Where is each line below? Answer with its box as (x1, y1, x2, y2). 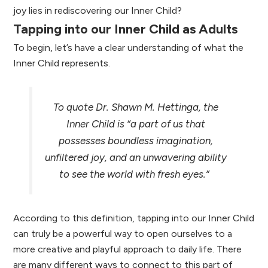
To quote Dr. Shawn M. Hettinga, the (53, 101, 218, 114)
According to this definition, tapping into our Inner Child (13, 212, 255, 224)
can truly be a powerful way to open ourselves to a (13, 227, 233, 239)
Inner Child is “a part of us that (66, 118, 205, 130)
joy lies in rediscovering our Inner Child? (13, 5, 185, 17)
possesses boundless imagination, (58, 135, 213, 147)
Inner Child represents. (13, 57, 113, 69)
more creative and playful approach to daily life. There (13, 243, 242, 255)
